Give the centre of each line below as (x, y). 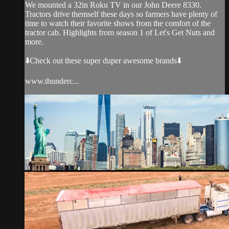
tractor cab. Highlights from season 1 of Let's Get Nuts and (120, 32)
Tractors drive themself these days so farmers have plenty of (121, 14)
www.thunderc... (52, 81)
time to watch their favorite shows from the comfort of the (118, 23)
